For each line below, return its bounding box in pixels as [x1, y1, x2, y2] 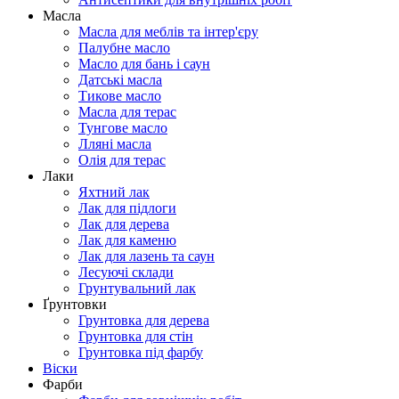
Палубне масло [78, 39, 170, 55]
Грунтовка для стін [78, 328, 193, 344]
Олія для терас [78, 151, 166, 167]
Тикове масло [78, 87, 161, 103]
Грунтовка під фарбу [78, 344, 203, 360]
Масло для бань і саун [78, 55, 210, 71]
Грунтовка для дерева [78, 312, 209, 328]
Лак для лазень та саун [78, 248, 215, 264]
